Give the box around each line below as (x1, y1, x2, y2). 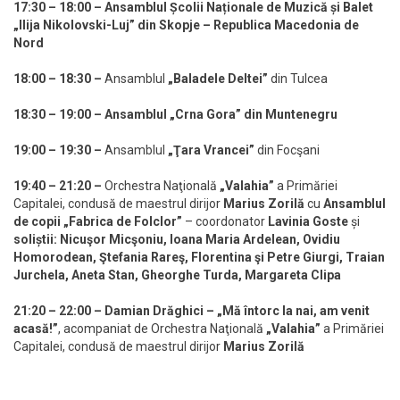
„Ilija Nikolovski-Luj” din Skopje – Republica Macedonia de (13, 18, 359, 33)
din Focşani (254, 143, 320, 158)
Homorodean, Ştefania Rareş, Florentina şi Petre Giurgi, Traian (13, 250, 385, 265)
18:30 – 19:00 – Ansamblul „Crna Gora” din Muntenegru (13, 107, 337, 122)
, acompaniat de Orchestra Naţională (58, 321, 266, 337)
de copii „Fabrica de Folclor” (13, 214, 185, 229)
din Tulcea (268, 71, 328, 87)
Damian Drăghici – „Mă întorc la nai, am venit (104, 304, 370, 319)
